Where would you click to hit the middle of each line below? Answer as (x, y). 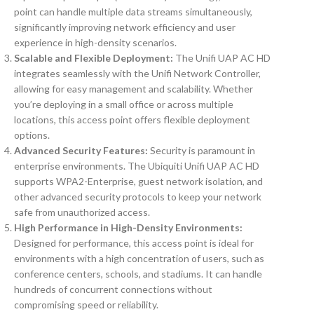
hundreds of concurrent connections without (113, 289)
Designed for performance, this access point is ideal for (134, 243)
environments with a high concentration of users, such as (139, 259)
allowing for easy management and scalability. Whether (134, 89)
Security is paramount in (202, 151)
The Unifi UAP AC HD (222, 58)
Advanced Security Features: (81, 151)
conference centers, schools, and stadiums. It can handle (138, 274)
